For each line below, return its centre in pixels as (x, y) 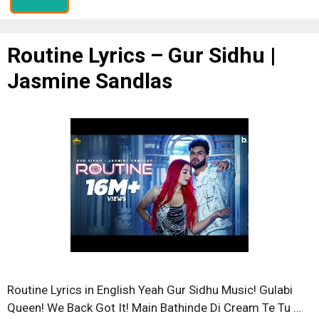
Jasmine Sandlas (90, 81)
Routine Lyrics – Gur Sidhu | (141, 55)
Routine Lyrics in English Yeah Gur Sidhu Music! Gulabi (150, 289)
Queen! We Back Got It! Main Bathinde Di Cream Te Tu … (154, 307)
